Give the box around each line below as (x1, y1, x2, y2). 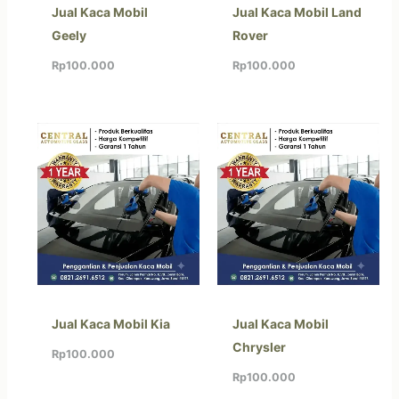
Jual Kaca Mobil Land (232, 4, 362, 20)
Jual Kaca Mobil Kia (52, 316, 171, 332)
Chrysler (232, 339, 286, 355)
